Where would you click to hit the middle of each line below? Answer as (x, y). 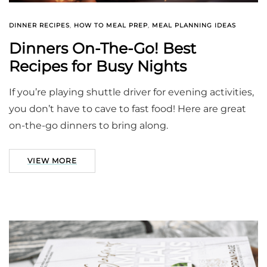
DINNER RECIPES (39, 26)
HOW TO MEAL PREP (111, 26)
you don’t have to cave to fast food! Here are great (128, 109)
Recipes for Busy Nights (98, 66)
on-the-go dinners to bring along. (89, 126)
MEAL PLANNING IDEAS (194, 26)
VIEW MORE (52, 161)
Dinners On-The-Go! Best (103, 49)
